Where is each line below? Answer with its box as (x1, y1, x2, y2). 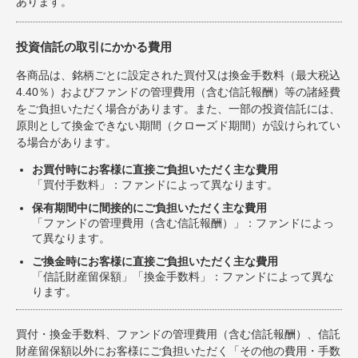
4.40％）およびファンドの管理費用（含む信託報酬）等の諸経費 (16, 86, 340, 99)
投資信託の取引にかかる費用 (16, 40, 172, 54)
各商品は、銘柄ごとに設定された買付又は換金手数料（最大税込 (16, 69, 340, 82)
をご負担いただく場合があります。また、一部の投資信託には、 (16, 102, 340, 116)
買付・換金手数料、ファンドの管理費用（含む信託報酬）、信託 (16, 328, 340, 341)
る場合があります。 (16, 136, 117, 149)
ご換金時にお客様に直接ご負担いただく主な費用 (32, 255, 278, 268)
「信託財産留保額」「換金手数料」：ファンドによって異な (32, 270, 334, 284)
